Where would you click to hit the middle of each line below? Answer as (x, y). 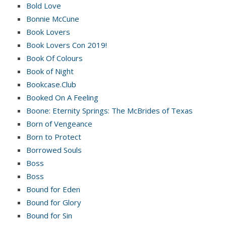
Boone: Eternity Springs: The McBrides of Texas (109, 110)
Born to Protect (54, 136)
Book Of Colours (54, 58)
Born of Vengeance (59, 123)
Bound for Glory (54, 202)
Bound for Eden (53, 189)
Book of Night (50, 71)
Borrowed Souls (54, 150)
